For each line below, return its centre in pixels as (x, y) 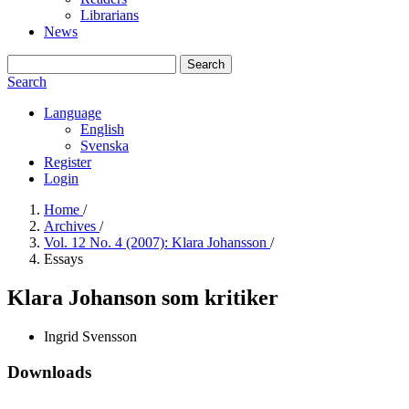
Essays (63, 259)
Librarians (110, 15)
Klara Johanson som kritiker (143, 297)
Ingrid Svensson (90, 336)
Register (68, 162)
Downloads (49, 372)
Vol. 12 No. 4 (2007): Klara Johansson (157, 242)
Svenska (105, 146)
